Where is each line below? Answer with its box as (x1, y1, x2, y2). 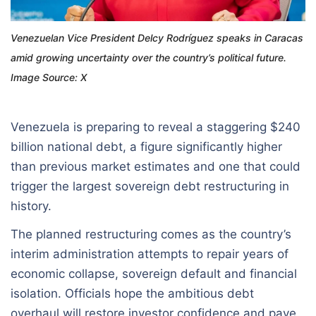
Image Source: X (11, 71, 87, 83)
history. (11, 198, 51, 213)
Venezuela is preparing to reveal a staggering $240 (11, 119, 300, 134)
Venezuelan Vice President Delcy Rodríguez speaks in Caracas (11, 31, 303, 44)
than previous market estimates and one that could (11, 159, 300, 174)
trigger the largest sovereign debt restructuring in (11, 178, 289, 193)
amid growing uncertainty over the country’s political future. (11, 51, 286, 63)
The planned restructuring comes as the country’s (11, 226, 291, 241)
